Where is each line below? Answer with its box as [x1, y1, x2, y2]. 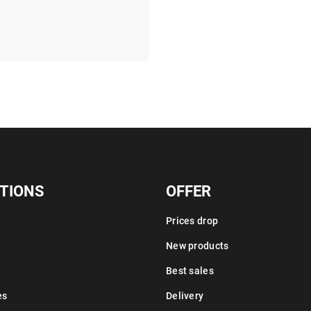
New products [166, 240, 229, 251]
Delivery [166, 290, 204, 301]
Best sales [166, 265, 214, 276]
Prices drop [166, 215, 219, 226]
